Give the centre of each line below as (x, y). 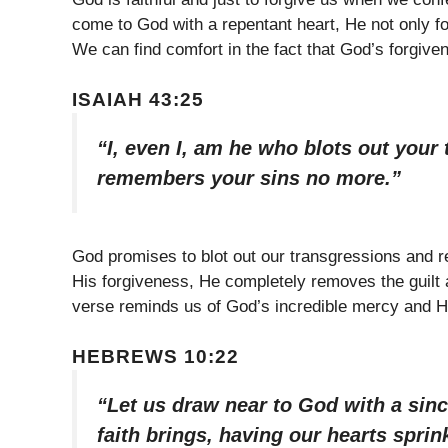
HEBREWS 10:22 (155, 357)
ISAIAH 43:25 (138, 100)
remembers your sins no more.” (249, 178)
